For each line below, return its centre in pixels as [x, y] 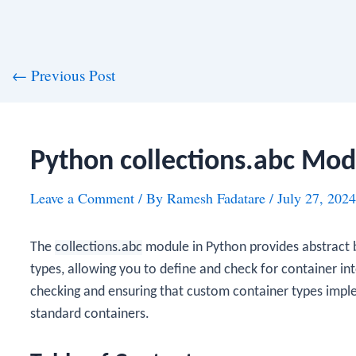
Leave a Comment [82, 198]
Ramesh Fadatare [218, 198]
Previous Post [71, 75]
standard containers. [90, 314]
